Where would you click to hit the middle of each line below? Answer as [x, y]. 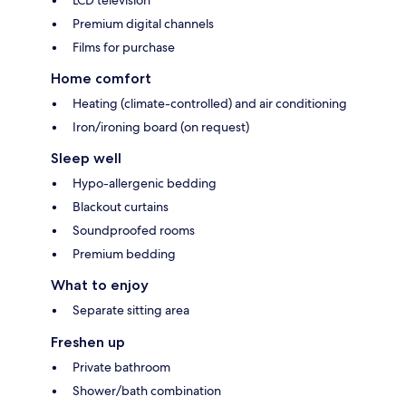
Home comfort [101, 78]
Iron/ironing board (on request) [161, 126]
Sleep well [86, 158]
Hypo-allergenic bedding [145, 183]
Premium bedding [124, 253]
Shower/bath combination [147, 390]
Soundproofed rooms [134, 230]
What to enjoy [100, 285]
